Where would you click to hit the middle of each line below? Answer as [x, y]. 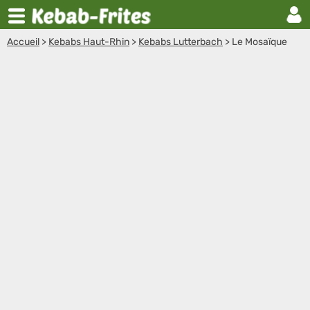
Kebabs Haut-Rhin [89, 42]
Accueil [23, 42]
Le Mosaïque [259, 42]
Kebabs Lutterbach [181, 42]
